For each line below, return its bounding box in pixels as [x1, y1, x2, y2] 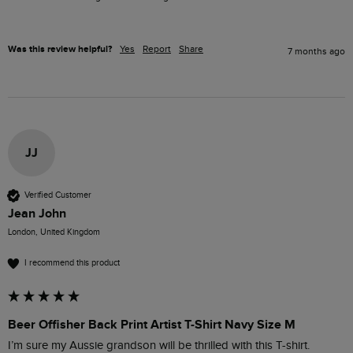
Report [143, 43, 171, 54]
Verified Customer [24, 190, 91, 201]
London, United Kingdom [8, 226, 100, 237]
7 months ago [288, 45, 345, 57]
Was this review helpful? [8, 43, 112, 55]
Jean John [8, 205, 66, 221]
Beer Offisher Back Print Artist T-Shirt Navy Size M [8, 316, 295, 333]
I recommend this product [24, 258, 120, 269]
